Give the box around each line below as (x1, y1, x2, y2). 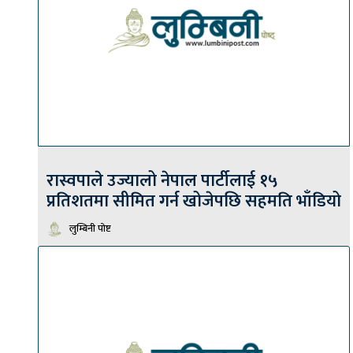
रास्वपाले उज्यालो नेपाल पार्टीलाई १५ (46, 166, 278, 196)
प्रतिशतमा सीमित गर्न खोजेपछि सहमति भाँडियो (46, 187, 341, 217)
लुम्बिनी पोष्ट (69, 220, 111, 238)
